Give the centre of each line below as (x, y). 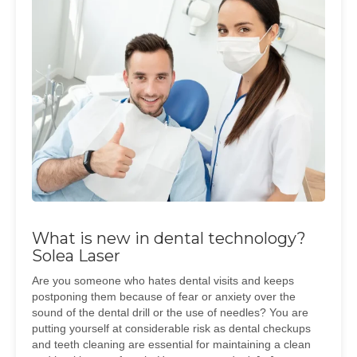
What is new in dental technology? (169, 238)
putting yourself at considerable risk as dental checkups (171, 328)
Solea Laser (76, 256)
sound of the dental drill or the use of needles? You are (170, 312)
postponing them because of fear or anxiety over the (164, 296)
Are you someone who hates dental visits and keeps (163, 280)
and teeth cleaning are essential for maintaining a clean (171, 344)
